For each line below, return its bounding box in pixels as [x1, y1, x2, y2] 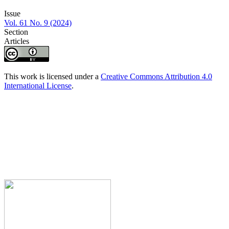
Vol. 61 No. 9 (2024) [4, 18, 72, 28]
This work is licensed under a [4, 72, 101, 81]
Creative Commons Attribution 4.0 [101, 72, 212, 81]
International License [4, 81, 72, 90]
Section [4, 28, 28, 37]
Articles [4, 37, 29, 46]
